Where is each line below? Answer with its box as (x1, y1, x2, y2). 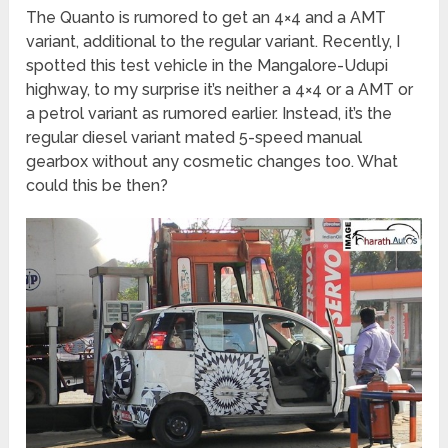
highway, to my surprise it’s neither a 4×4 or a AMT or (26, 79, 414, 99)
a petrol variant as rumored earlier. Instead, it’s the (26, 103, 393, 123)
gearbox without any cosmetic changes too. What (26, 151, 399, 171)
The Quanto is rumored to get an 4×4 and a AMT (26, 7, 387, 27)
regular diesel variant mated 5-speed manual (26, 127, 363, 147)
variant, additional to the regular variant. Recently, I (26, 31, 401, 51)
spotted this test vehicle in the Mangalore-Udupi (26, 55, 389, 75)
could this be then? (26, 175, 169, 195)
